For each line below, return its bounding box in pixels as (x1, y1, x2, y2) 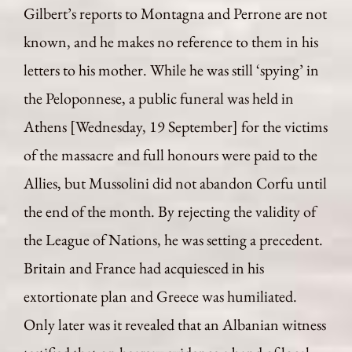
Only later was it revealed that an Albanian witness (24, 314, 326, 335)
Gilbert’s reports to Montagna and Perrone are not (24, 3, 327, 24)
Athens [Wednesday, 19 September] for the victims (24, 116, 328, 137)
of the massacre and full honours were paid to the (24, 145, 317, 165)
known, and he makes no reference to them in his (24, 31, 318, 52)
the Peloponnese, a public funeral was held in (24, 88, 294, 108)
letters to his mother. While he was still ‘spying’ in (24, 60, 319, 80)
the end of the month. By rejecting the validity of (24, 201, 316, 222)
